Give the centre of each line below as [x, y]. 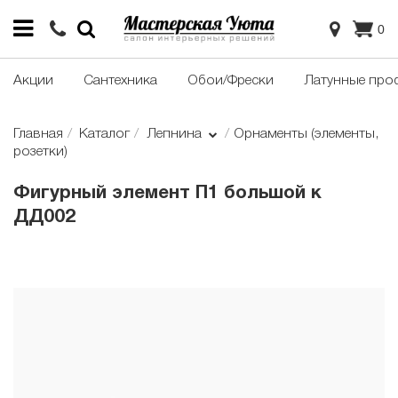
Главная [38, 135]
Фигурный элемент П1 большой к [167, 194]
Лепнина [175, 135]
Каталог [105, 135]
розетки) [40, 152]
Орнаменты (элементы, [306, 135]
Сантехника [120, 81]
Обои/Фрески [231, 81]
